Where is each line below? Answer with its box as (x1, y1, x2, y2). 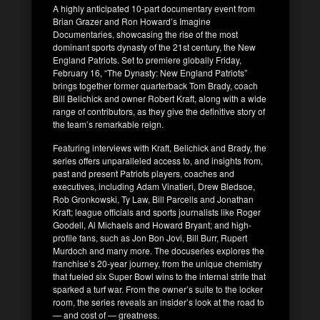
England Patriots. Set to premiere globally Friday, (53, 53, 241, 66)
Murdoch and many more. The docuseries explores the (53, 244, 264, 256)
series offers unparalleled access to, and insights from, (53, 154, 263, 166)
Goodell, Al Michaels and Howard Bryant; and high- (53, 218, 251, 231)
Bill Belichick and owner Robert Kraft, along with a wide (53, 91, 266, 104)
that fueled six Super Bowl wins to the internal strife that (53, 269, 266, 282)
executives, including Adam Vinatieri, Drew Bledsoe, (53, 179, 255, 192)
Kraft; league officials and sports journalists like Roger (53, 205, 261, 218)
